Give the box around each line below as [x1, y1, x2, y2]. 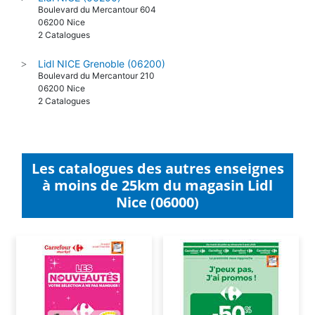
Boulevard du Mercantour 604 [38, 4, 156, 15]
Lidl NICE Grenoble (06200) [38, 57, 165, 70]
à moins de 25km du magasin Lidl [42, 175, 273, 195]
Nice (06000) [116, 192, 199, 212]
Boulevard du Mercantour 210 [38, 70, 155, 81]
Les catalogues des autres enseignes [31, 158, 284, 178]
